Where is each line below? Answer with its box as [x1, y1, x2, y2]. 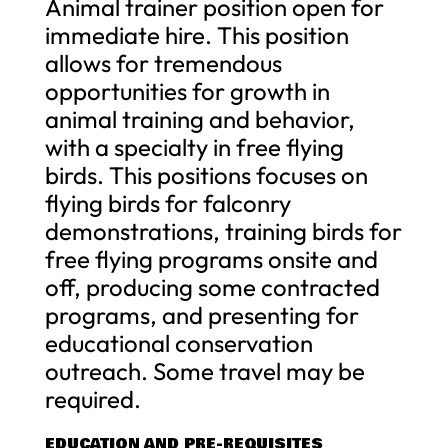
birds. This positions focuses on [44, 159, 368, 190]
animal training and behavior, [44, 103, 355, 134]
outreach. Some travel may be [44, 355, 365, 386]
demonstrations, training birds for [44, 215, 402, 246]
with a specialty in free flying [44, 131, 344, 162]
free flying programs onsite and [44, 243, 378, 274]
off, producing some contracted [44, 271, 380, 302]
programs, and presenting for [44, 299, 359, 330]
